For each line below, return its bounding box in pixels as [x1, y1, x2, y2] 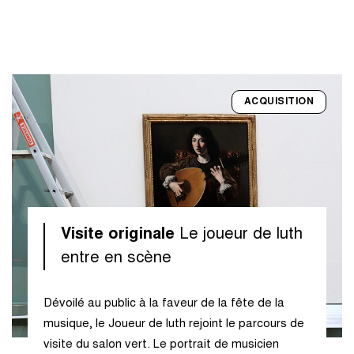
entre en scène [61, 250, 171, 266]
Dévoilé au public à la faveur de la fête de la [43, 297, 284, 310]
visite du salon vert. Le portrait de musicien [43, 338, 279, 351]
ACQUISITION [243, 97, 314, 107]
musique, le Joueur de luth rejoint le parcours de [43, 318, 304, 330]
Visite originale [61, 226, 179, 243]
